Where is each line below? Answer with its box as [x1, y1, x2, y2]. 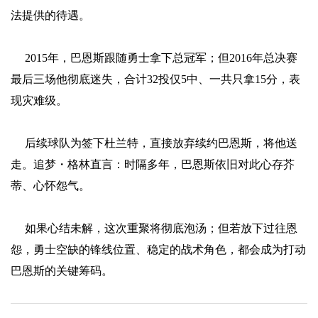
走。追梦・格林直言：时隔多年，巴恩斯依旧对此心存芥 [11, 158, 295, 170]
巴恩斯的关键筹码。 [11, 264, 113, 277]
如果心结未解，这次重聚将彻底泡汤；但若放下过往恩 [25, 221, 297, 234]
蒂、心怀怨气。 [11, 179, 90, 192]
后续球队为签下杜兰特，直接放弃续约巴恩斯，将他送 [25, 136, 297, 149]
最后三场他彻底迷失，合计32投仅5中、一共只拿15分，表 [11, 72, 300, 85]
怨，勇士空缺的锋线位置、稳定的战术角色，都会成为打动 [11, 243, 306, 256]
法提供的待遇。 [11, 9, 90, 21]
